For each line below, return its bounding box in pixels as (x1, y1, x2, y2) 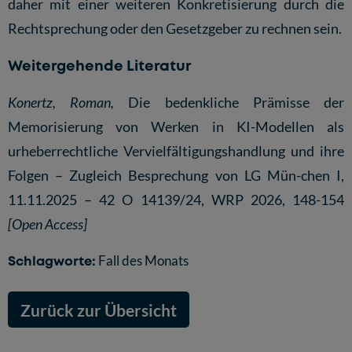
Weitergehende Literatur (8, 56, 191, 75)
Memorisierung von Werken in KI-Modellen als (8, 118, 344, 136)
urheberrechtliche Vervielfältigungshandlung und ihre (8, 142, 344, 160)
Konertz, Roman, (8, 93, 129, 112)
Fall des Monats (98, 252, 189, 269)
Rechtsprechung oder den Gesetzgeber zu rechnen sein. (8, 20, 342, 38)
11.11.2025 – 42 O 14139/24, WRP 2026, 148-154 (8, 191, 344, 209)
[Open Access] (8, 215, 87, 233)
